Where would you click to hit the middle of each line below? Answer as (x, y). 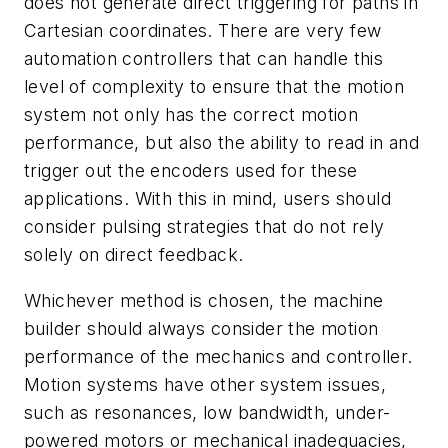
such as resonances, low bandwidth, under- (207, 412)
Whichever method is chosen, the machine (204, 300)
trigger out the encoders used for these (191, 171)
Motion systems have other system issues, (205, 384)
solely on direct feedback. (134, 255)
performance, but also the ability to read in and (222, 143)
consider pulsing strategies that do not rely (204, 227)
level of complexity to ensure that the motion (214, 87)
